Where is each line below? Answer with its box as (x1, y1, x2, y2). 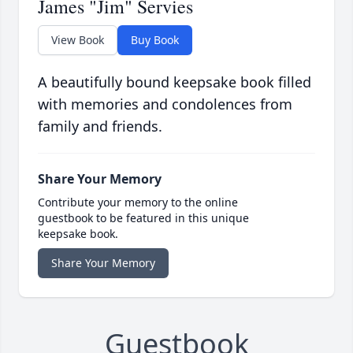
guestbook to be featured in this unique (38, 210, 249, 226)
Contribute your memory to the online (38, 195, 238, 210)
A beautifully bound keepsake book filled (38, 72, 311, 92)
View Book (51, 32, 104, 48)
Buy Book (131, 32, 179, 48)
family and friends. (38, 117, 162, 136)
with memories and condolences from (38, 95, 292, 114)
